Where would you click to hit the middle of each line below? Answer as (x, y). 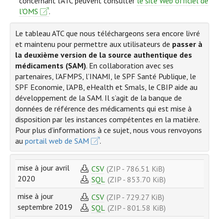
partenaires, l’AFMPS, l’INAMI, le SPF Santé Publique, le (106, 77)
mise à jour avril (44, 168)
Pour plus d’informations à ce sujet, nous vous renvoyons (109, 130)
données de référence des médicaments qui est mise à (103, 109)
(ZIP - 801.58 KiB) (137, 208)
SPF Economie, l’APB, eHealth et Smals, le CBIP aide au (106, 87)
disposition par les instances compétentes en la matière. (108, 120)
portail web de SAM (57, 141)
